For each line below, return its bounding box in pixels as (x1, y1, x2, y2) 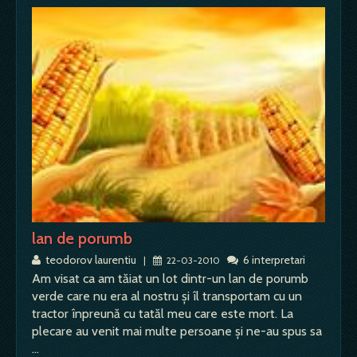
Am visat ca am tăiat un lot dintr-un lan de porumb (32, 270, 308, 286)
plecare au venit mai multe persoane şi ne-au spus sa (32, 323, 322, 339)
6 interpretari (238, 252, 305, 267)
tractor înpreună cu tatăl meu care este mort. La (32, 305, 293, 321)
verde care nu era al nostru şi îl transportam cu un (32, 288, 302, 304)
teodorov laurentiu (41, 252, 139, 267)
